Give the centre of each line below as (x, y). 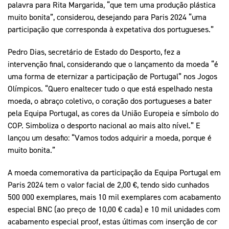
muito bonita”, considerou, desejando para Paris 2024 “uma (107, 17)
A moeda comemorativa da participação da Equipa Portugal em (114, 172)
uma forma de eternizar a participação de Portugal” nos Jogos (112, 76)
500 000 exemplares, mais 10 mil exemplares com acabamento (114, 197)
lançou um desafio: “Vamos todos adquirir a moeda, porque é (110, 137)
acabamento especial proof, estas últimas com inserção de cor (112, 221)
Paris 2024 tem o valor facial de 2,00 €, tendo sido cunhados (108, 184)
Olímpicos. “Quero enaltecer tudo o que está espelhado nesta (110, 88)
